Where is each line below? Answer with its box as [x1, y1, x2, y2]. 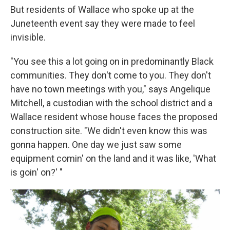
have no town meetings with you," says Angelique [10, 84, 210, 95]
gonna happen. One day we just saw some [10, 139, 182, 150]
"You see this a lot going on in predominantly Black [10, 56, 214, 67]
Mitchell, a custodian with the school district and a [10, 98, 213, 109]
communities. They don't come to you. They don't [10, 70, 211, 81]
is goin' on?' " [10, 167, 63, 178]
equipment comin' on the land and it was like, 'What [10, 153, 216, 164]
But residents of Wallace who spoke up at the [10, 4, 194, 15]
